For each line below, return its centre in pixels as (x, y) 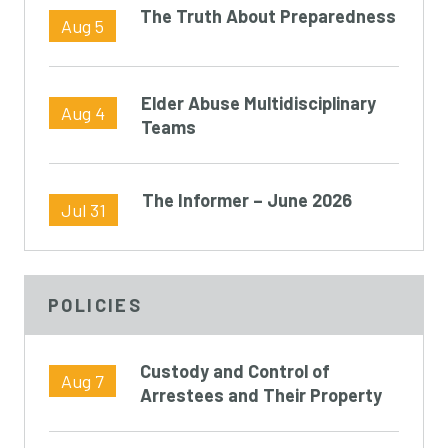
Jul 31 (83, 210)
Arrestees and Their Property (261, 395)
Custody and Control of (235, 371)
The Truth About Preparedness (268, 16)
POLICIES (95, 305)
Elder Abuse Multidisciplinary (258, 103)
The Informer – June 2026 (247, 200)
